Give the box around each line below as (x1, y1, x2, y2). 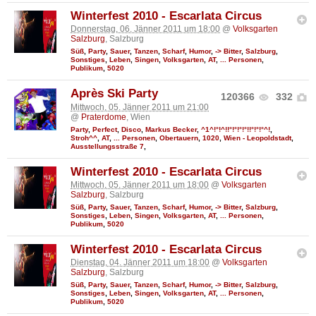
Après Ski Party (71, 87, 158, 101)
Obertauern (159, 133, 198, 142)
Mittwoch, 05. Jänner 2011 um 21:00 (71, 102, 209, 112)
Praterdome (81, 111, 126, 122)
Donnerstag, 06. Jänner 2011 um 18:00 (71, 24, 220, 35)
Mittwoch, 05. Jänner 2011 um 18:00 (71, 180, 209, 190)
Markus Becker (145, 125, 197, 133)
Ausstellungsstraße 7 (71, 142, 144, 150)
